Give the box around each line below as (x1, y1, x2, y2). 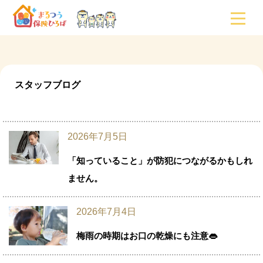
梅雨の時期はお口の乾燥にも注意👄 (76, 231, 217, 241)
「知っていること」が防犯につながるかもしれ (67, 156, 252, 166)
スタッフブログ (15, 80, 80, 90)
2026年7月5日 (67, 131, 127, 141)
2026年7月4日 (76, 207, 136, 217)
